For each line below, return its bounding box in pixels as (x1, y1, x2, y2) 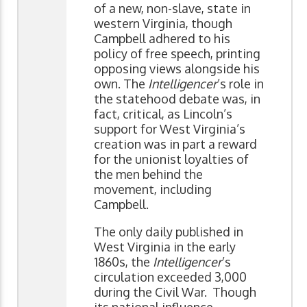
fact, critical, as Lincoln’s (94, 106, 232, 121)
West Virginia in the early (94, 238, 236, 254)
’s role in (217, 75, 264, 91)
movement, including (94, 181, 212, 197)
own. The (94, 75, 148, 91)
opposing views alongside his (94, 60, 260, 76)
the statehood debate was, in (94, 90, 260, 106)
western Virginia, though (94, 15, 232, 31)
